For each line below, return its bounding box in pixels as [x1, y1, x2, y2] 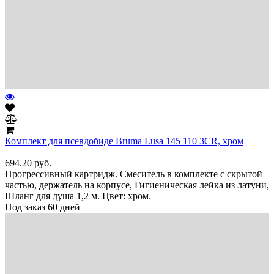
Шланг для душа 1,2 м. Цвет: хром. [5, 190, 151, 201]
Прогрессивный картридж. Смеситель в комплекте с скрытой [5, 168, 262, 179]
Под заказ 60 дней [5, 201, 80, 212]
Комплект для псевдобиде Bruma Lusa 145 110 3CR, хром [5, 135, 243, 146]
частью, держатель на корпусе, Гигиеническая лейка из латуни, [5, 179, 269, 190]
